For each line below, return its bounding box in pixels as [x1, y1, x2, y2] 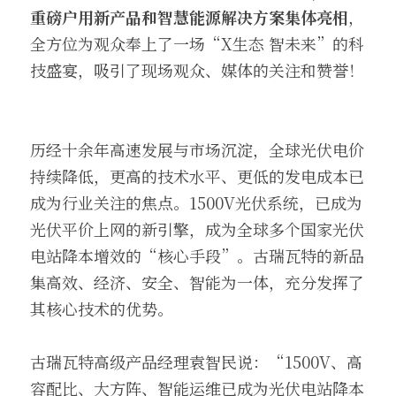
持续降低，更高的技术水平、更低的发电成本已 [30, 164, 364, 187]
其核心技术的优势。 [30, 297, 173, 320]
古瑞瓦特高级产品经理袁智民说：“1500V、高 [30, 350, 362, 373]
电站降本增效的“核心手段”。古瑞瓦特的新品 [30, 244, 364, 267]
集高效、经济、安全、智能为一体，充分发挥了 [30, 270, 364, 293]
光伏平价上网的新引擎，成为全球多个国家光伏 [30, 217, 364, 240]
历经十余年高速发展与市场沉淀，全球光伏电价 [30, 138, 364, 161]
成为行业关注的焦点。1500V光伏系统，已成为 [30, 191, 362, 214]
